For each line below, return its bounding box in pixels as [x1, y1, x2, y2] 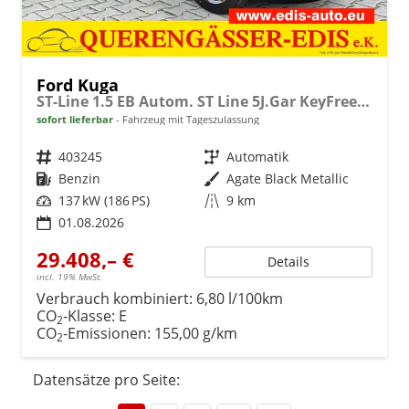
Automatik [226, 147, 288, 165]
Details [267, 252, 309, 270]
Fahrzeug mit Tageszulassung [120, 111, 259, 126]
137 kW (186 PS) [58, 191, 150, 209]
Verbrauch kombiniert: [37, 288, 196, 309]
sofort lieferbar [37, 111, 113, 126]
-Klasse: [63, 305, 115, 326]
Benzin [58, 169, 100, 187]
